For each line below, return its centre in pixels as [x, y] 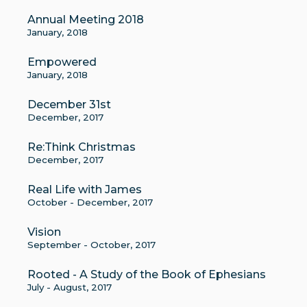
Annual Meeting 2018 [86, 20]
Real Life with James [85, 189]
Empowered [62, 62]
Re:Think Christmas [82, 147]
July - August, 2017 [70, 287]
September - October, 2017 [91, 245]
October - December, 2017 [90, 202]
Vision [44, 232]
